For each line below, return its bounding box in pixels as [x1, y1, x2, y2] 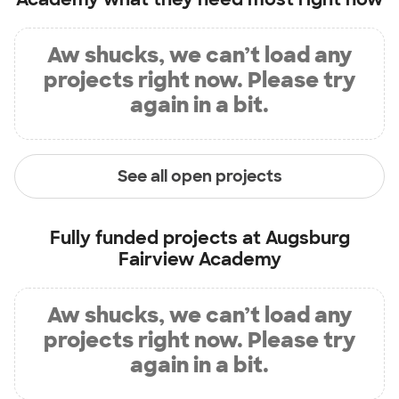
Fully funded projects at [49, 226, 265, 249]
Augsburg [265, 226, 350, 249]
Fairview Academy [118, 248, 281, 271]
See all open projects [117, 165, 282, 187]
